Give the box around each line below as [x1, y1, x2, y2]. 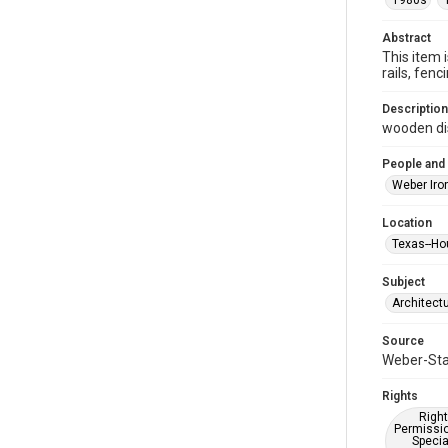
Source [382, 334, 424, 348]
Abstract [382, 31, 431, 45]
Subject [382, 275, 425, 289]
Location [382, 216, 432, 230]
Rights [382, 389, 418, 403]
